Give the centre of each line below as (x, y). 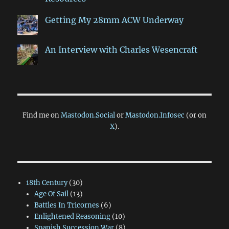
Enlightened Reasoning (72, 217)
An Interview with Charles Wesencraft (122, 50)
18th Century (47, 183)
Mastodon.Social (88, 116)
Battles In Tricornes (66, 205)
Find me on (42, 116)
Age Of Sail (51, 194)
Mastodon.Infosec (155, 116)
